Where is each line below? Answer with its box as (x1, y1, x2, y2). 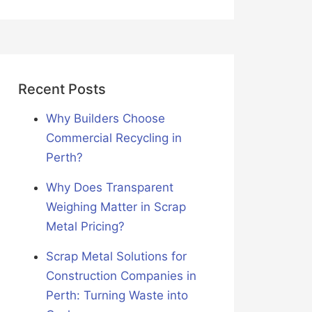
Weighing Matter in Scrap (45, 200, 186, 214)
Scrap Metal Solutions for (45, 249, 187, 264)
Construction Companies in (45, 269, 196, 283)
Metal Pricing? (45, 219, 125, 234)
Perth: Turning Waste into (45, 288, 188, 303)
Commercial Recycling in (45, 131, 182, 146)
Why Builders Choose (45, 111, 165, 126)
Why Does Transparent (45, 180, 173, 195)
